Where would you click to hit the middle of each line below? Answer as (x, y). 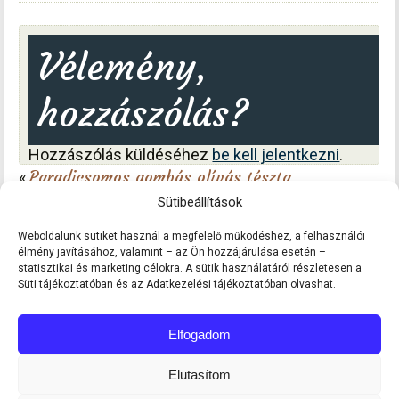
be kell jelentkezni (276, 155)
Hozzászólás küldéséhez (121, 155)
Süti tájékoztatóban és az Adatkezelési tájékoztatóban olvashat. (177, 284)
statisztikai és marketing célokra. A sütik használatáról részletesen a (190, 268)
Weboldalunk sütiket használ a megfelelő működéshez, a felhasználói (191, 236)
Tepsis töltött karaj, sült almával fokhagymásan (199, 201)
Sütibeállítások (199, 202)
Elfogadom (199, 334)
